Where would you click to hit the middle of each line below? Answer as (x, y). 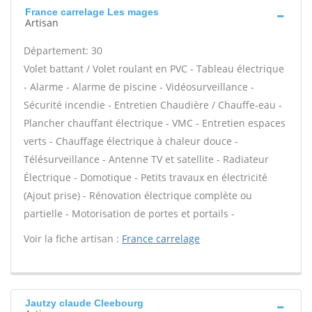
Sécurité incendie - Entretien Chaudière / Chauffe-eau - (153, 105)
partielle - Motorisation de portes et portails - (129, 213)
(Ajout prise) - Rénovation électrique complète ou (138, 195)
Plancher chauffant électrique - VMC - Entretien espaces (155, 123)
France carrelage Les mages (92, 12)
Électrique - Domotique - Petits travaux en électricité (146, 177)
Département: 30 (63, 50)
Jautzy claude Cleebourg (84, 303)
